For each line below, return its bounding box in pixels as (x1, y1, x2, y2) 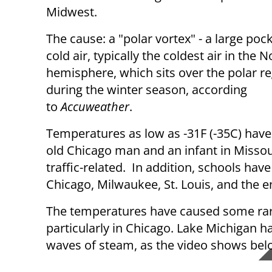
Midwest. (46, 4, 100, 21)
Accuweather (61, 98, 129, 115)
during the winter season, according (46, 81, 247, 98)
